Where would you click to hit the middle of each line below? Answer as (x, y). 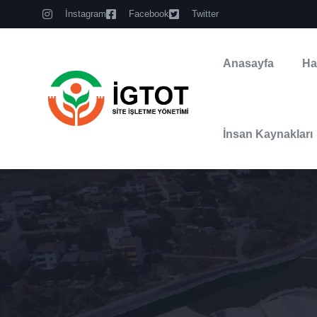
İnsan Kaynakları (268, 134)
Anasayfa (249, 63)
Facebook (149, 14)
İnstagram (86, 14)
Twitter (205, 14)
